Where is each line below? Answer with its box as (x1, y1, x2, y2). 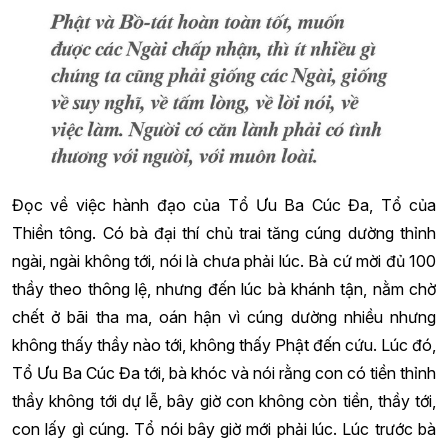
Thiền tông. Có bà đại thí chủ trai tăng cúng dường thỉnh (12, 222, 436, 243)
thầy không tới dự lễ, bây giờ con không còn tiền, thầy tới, (12, 390, 436, 411)
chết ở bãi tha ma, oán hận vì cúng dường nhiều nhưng (12, 306, 436, 327)
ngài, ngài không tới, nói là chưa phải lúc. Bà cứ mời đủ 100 (12, 250, 436, 271)
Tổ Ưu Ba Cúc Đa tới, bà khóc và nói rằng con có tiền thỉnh (12, 362, 436, 383)
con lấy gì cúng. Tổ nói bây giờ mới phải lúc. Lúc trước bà (12, 418, 436, 439)
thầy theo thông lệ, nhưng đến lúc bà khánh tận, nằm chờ (12, 278, 436, 299)
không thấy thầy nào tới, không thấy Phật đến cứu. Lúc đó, (12, 334, 436, 355)
